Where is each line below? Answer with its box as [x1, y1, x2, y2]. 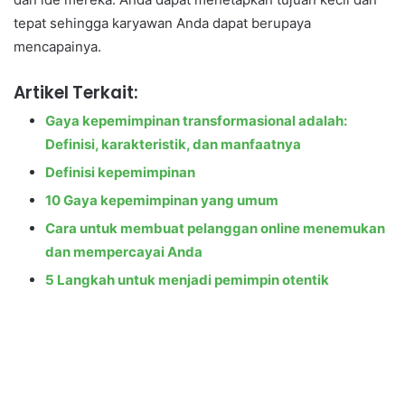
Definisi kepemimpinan [45, 164, 195, 182]
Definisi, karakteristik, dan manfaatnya [45, 136, 301, 154]
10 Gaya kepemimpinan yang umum [45, 192, 278, 210]
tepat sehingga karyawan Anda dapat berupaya [14, 14, 311, 33]
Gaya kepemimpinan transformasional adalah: [45, 112, 347, 130]
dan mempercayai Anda [45, 243, 202, 261]
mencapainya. [14, 38, 101, 56]
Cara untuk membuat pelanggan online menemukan [45, 220, 385, 238]
